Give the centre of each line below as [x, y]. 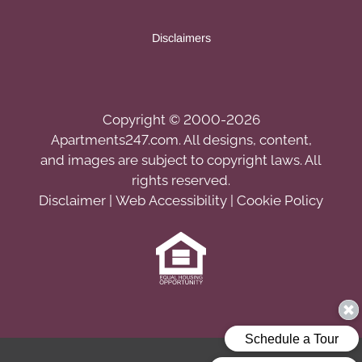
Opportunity [218, 334]
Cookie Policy [280, 201]
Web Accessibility [171, 201]
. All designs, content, [245, 140]
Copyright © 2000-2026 [181, 120]
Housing [207, 314]
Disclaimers [181, 38]
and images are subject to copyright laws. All [181, 160]
